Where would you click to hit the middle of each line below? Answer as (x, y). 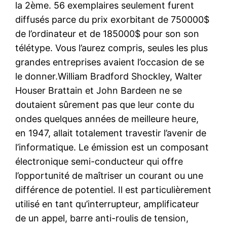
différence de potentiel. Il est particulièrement (113, 190)
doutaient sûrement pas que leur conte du (105, 104)
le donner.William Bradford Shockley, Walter (109, 76)
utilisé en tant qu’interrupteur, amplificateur (107, 204)
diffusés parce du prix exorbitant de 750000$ (112, 19)
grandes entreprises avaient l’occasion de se (110, 62)
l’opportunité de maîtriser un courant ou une (109, 175)
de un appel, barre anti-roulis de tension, (102, 218)
